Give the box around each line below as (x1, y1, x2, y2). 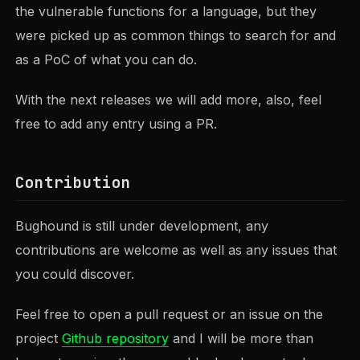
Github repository (62, 329, 170, 346)
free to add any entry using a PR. (15, 115, 218, 132)
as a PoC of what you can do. (15, 51, 198, 68)
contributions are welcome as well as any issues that (15, 242, 337, 259)
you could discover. (15, 266, 135, 283)
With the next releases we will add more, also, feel (15, 91, 322, 108)
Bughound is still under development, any (15, 218, 269, 235)
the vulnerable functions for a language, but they (15, 3, 317, 20)
